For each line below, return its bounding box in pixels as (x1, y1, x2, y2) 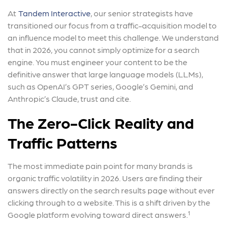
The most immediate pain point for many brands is (8, 160, 193, 170)
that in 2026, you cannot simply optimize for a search (8, 44, 199, 54)
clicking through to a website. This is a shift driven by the (8, 197, 210, 207)
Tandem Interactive (18, 8, 91, 18)
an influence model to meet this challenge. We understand (8, 32, 219, 42)
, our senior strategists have (91, 8, 193, 18)
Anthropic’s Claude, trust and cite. (8, 93, 131, 103)
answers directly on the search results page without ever (8, 185, 215, 195)
